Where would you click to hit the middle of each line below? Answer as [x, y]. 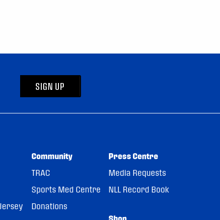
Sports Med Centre [66, 189]
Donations [49, 206]
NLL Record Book [139, 189]
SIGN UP [50, 86]
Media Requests [137, 172]
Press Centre [134, 156]
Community [52, 156]
